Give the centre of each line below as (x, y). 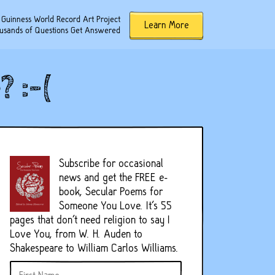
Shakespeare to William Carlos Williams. (94, 248)
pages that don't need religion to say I (90, 219)
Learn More (166, 25)
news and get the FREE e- (114, 177)
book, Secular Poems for (111, 191)
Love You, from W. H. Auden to (76, 234)
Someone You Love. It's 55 (115, 205)
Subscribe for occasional (111, 163)
